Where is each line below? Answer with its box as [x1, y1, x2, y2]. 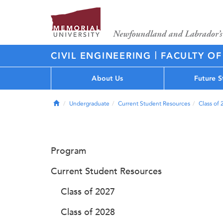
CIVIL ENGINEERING [51, 50, 155, 61]
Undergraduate [69, 100, 110, 107]
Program [51, 145, 86, 156]
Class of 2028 [61, 207, 115, 218]
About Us [92, 74, 123, 83]
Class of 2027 [61, 186, 115, 197]
